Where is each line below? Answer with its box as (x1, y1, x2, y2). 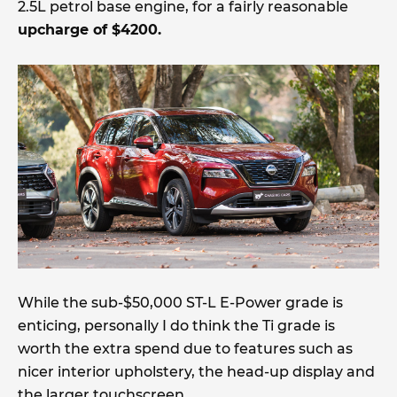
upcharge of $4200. (18, 21, 161, 39)
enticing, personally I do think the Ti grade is (18, 316, 335, 334)
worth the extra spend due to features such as (18, 339, 353, 357)
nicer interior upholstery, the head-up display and (18, 362, 375, 380)
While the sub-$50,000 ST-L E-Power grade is (18, 293, 343, 311)
